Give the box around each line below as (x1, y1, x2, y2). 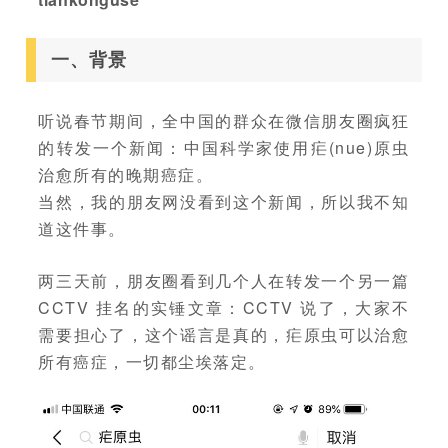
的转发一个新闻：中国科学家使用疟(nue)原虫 (38, 136, 410, 159)
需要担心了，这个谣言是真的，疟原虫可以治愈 (38, 323, 410, 346)
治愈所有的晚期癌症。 (38, 163, 214, 186)
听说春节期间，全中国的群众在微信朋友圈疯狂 (38, 109, 410, 132)
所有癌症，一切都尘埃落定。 (38, 350, 266, 373)
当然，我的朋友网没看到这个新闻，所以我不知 (38, 190, 410, 213)
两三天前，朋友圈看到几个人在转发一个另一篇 (38, 269, 410, 292)
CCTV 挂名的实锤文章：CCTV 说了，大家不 (38, 296, 410, 319)
